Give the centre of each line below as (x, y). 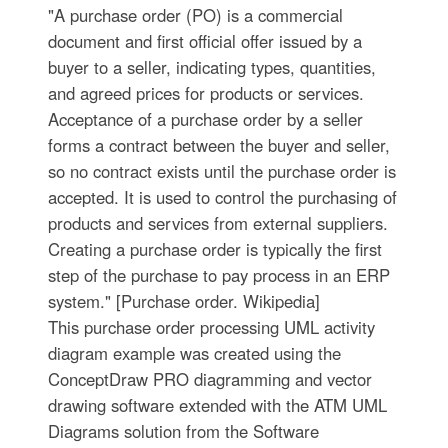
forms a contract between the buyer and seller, (218, 145)
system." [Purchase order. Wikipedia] (183, 301)
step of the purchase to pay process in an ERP (218, 275)
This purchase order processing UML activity (211, 327)
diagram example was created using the (194, 353)
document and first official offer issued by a (204, 41)
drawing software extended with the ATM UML (217, 405)
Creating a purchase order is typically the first (214, 249)
